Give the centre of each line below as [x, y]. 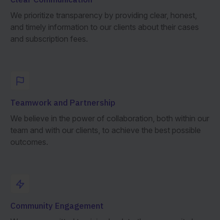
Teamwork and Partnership [63, 102]
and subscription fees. [49, 39]
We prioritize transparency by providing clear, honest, [103, 15]
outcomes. [29, 142]
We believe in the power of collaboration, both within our [110, 118]
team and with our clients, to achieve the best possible [105, 130]
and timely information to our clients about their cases [104, 27]
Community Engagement [57, 206]
